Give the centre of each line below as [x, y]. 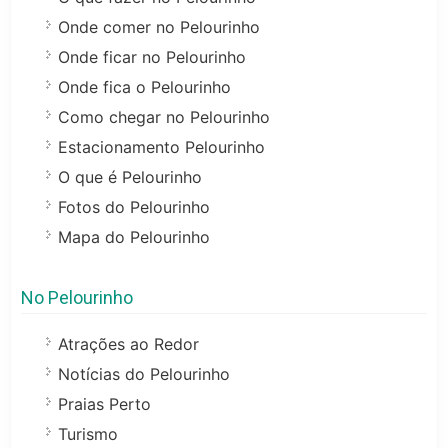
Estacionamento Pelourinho [162, 147]
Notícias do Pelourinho [144, 374]
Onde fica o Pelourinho [145, 87]
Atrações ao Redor [129, 344]
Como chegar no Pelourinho [164, 117]
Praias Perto [105, 404]
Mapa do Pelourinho [134, 237]
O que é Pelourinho [130, 177]
